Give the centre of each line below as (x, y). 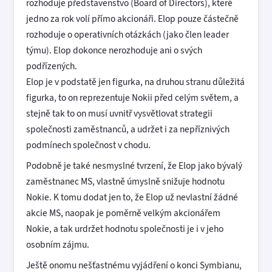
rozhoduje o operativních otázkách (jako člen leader (127, 35)
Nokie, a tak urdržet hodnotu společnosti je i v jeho (125, 228)
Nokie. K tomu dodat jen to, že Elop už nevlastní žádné (132, 197)
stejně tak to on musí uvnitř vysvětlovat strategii (119, 114)
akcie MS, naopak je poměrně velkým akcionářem (123, 212)
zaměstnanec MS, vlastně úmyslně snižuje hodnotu (125, 181)
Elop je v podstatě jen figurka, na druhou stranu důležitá (135, 82)
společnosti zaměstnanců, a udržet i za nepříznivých (128, 129)
